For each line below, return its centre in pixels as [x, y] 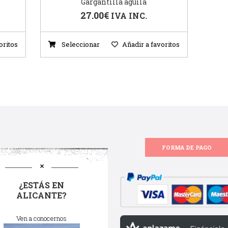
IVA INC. [129, 16]
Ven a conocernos [41, 219]
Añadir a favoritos [151, 45]
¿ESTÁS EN [41, 185]
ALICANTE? [41, 195]
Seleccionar [80, 45]
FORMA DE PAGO [187, 148]
